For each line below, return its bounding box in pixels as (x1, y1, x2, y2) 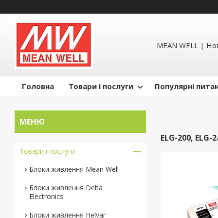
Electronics (29, 192, 63, 201)
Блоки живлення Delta (29, 183, 103, 193)
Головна (22, 81, 54, 91)
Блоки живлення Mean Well (29, 164, 119, 174)
